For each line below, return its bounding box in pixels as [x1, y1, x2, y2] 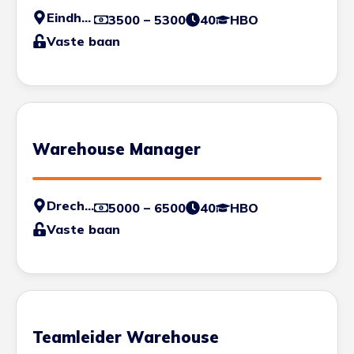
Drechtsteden [85, 197, 94, 213]
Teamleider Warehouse [32, 326, 219, 347]
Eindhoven [81, 9, 91, 25]
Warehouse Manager [32, 138, 201, 159]
